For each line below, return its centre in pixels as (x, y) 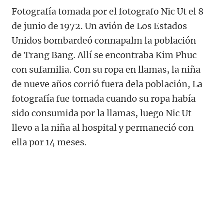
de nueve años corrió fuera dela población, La (107, 84)
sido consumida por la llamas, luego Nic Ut (101, 113)
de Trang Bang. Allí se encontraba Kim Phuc (104, 55)
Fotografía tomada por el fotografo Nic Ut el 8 (108, 12)
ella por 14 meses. (49, 142)
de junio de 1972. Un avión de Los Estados (99, 26)
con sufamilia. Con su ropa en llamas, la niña (106, 70)
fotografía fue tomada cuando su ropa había (104, 99)
